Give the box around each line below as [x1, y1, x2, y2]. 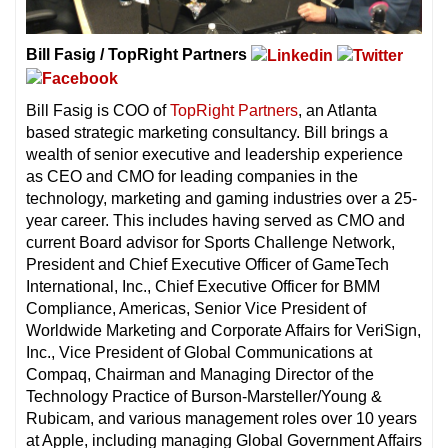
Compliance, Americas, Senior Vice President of [26, 299, 366, 317]
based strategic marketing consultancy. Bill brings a [26, 123, 388, 141]
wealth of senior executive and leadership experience [26, 145, 403, 163]
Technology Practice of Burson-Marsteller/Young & [26, 387, 382, 405]
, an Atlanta [298, 101, 377, 119]
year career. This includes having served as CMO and [26, 211, 405, 229]
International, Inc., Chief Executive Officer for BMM [26, 277, 380, 295]
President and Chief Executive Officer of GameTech [26, 255, 389, 273]
